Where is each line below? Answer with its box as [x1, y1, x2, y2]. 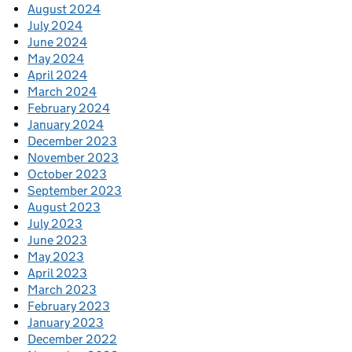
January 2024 [27, 116, 104, 132]
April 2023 [27, 265, 87, 280]
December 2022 [27, 331, 117, 346]
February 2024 [27, 100, 110, 115]
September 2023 [27, 182, 122, 198]
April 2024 [27, 67, 87, 82]
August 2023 [27, 199, 101, 214]
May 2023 [27, 248, 84, 264]
